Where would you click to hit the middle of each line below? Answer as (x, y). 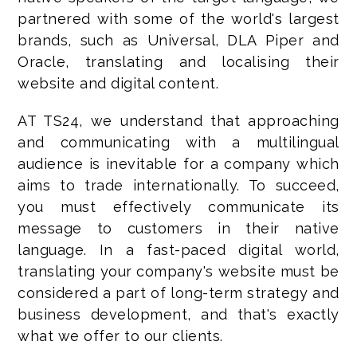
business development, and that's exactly (178, 314)
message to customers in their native (178, 228)
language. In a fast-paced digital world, (178, 250)
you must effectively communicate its (178, 207)
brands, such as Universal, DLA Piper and (178, 40)
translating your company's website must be (178, 271)
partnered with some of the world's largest (178, 19)
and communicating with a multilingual (178, 142)
